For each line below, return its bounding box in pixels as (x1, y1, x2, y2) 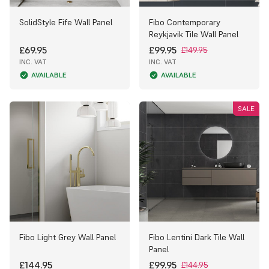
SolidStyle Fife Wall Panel (19, 16, 112, 28)
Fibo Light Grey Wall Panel (19, 231, 116, 243)
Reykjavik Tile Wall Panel (149, 28, 238, 40)
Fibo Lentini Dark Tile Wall (149, 231, 244, 243)
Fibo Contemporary (149, 16, 220, 28)
